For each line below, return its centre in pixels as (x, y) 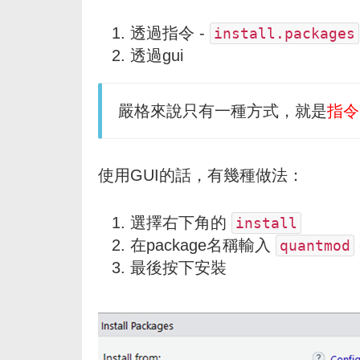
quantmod (315, 245)
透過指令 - (170, 33)
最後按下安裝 (178, 267)
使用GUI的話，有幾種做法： (201, 175)
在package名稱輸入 (203, 245)
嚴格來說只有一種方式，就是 (223, 110)
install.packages (284, 33)
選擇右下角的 (181, 222)
